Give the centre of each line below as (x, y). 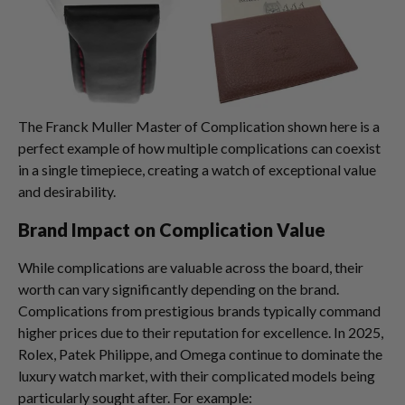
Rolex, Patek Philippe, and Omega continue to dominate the (200, 353)
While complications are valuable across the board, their (191, 267)
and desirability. (67, 191)
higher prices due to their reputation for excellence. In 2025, (201, 332)
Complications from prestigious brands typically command (199, 310)
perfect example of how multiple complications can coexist (199, 147)
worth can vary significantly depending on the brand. (179, 288)
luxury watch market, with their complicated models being (197, 375)
